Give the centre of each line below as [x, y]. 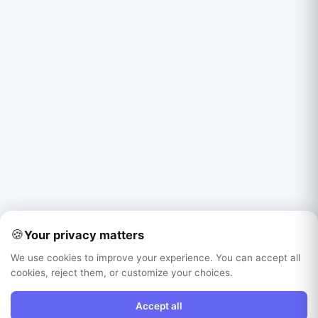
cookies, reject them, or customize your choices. [122, 273]
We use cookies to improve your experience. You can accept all [155, 258]
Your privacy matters [84, 235]
